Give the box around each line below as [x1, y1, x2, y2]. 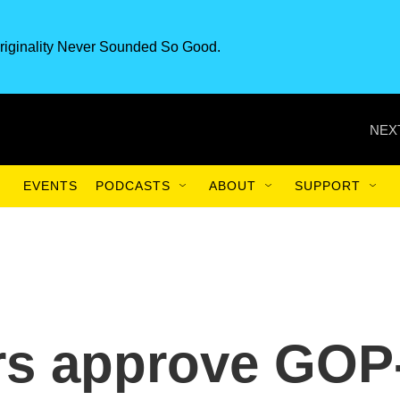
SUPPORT [295, 179, 361, 193]
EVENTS [23, 179, 78, 193]
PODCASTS [96, 179, 171, 193]
